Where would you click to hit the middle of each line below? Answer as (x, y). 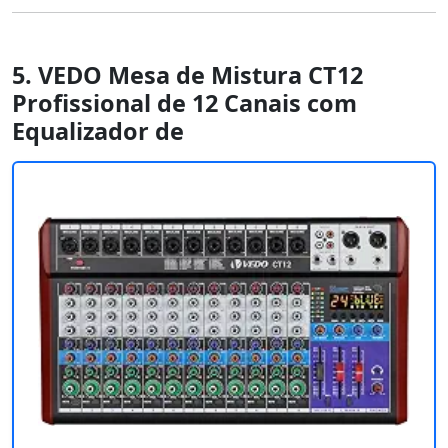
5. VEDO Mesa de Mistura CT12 (187, 74)
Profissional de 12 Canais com (184, 102)
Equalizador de (98, 130)
